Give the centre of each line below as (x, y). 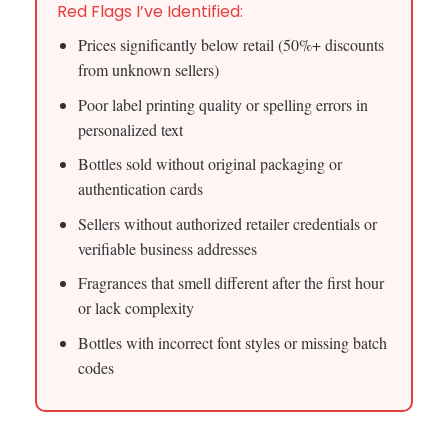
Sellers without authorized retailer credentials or (227, 223)
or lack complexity (135, 308)
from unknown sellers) (148, 70)
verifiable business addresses (167, 248)
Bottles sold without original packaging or (209, 164)
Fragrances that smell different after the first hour (230, 283)
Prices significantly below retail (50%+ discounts (230, 45)
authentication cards (140, 189)
